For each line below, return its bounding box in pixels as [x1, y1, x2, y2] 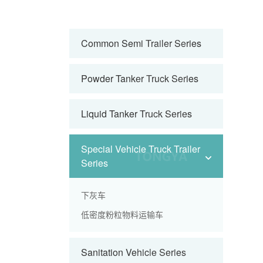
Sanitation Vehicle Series [80, 245, 186, 259]
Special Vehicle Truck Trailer [80, 142, 200, 156]
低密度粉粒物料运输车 [80, 208, 163, 220]
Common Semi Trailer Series [80, 36, 201, 50]
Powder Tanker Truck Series [80, 72, 198, 85]
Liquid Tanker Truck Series [80, 107, 192, 120]
